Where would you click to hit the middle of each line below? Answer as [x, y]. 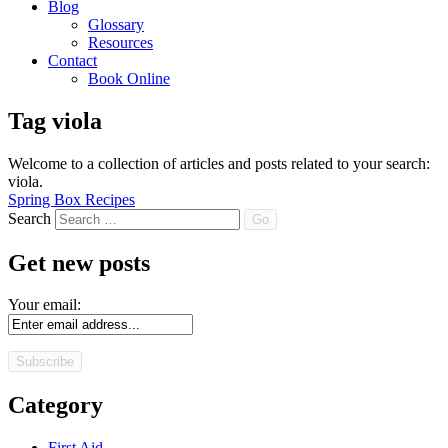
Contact [72, 60]
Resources [120, 42]
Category [55, 405]
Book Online [129, 78]
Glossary [116, 24]
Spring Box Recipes [71, 199]
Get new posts [79, 262]
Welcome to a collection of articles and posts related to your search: [219, 163]
